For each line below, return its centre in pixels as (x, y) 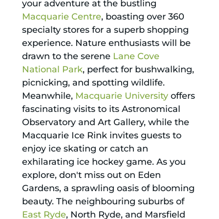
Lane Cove (136, 56)
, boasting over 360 (142, 17)
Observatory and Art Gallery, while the (105, 122)
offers (181, 96)
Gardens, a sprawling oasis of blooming (108, 188)
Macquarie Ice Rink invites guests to (101, 136)
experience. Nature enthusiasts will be (106, 43)
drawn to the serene (67, 56)
